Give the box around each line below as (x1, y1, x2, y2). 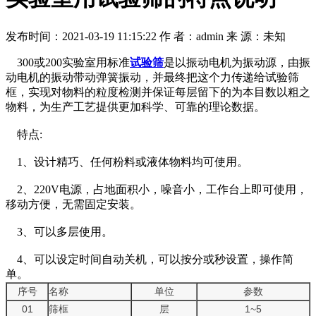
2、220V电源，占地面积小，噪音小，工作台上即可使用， (6, 183, 308, 195)
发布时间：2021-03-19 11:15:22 (6, 30, 157, 42)
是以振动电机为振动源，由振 (164, 56, 310, 68)
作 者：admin (159, 30, 224, 42)
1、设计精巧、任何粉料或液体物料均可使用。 (6, 155, 248, 168)
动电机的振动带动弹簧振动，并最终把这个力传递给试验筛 (6, 71, 299, 83)
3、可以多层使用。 (6, 225, 113, 238)
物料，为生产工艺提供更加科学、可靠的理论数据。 (6, 100, 265, 113)
